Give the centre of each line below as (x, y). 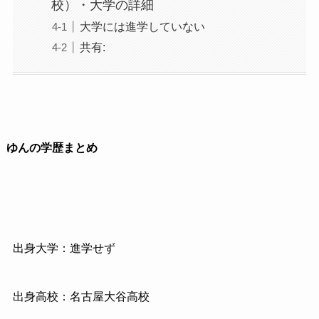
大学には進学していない (142, 27)
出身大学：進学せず (64, 249)
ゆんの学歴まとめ (52, 148)
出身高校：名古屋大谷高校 (81, 297)
